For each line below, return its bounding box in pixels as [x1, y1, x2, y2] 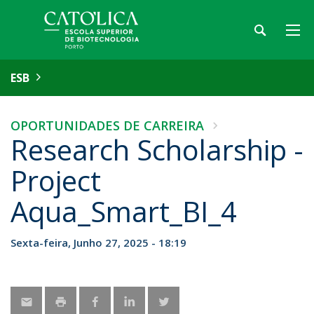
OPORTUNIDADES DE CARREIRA [11, 117, 204, 134]
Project [11, 161, 101, 200]
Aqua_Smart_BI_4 [11, 192, 237, 231]
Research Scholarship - [11, 130, 303, 169]
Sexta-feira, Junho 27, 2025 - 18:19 [11, 235, 186, 250]
